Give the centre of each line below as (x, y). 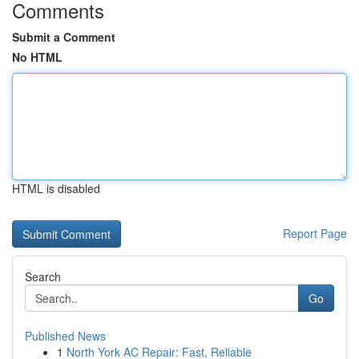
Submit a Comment (64, 37)
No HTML (37, 57)
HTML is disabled (56, 188)
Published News (65, 336)
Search (43, 276)
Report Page (315, 233)
